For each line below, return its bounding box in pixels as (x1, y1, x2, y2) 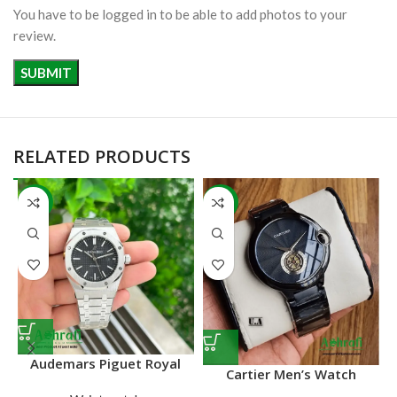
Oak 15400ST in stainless (24, 373, 187, 392)
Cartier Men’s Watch (225, 365, 356, 384)
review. (13, 27, 56, 44)
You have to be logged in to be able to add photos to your (13, 6, 347, 23)
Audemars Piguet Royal (30, 354, 182, 373)
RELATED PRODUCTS (13, 144, 191, 169)
